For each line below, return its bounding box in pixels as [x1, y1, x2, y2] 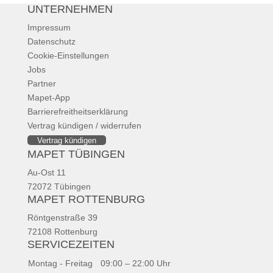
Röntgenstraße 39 [27, 213, 97, 222]
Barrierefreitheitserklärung [27, 107, 128, 116]
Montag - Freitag [27, 258, 93, 268]
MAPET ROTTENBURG [27, 193, 145, 205]
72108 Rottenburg [27, 227, 97, 236]
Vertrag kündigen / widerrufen [27, 121, 141, 130]
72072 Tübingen [27, 182, 91, 191]
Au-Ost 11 [27, 168, 66, 177]
